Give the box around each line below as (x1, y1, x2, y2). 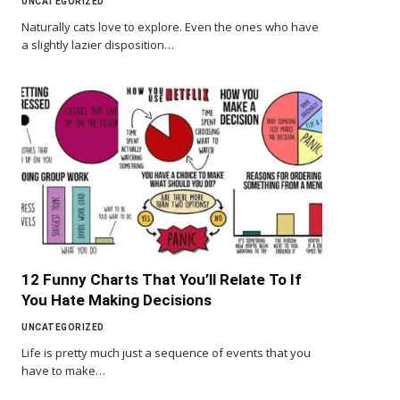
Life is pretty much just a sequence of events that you (21, 344, 311, 361)
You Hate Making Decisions (21, 290, 212, 309)
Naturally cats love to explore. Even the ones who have (21, 19, 319, 36)
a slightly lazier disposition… (21, 37, 174, 54)
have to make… (21, 362, 105, 379)
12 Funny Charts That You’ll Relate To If (21, 270, 302, 288)
